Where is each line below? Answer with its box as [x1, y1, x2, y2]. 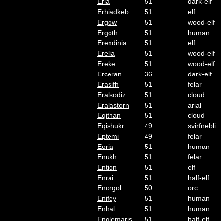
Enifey [97, 194, 116, 202]
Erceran [97, 70, 122, 78]
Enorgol [97, 184, 121, 192]
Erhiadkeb [97, 8, 129, 16]
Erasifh [97, 80, 119, 88]
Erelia [97, 49, 115, 57]
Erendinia [97, 39, 127, 47]
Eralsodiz [97, 91, 126, 99]
